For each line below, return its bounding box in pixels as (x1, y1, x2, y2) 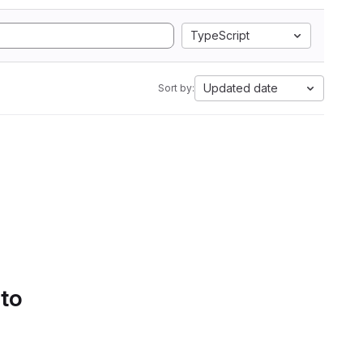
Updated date (203, 81, 278, 95)
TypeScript (190, 28, 250, 42)
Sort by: (158, 82, 194, 94)
